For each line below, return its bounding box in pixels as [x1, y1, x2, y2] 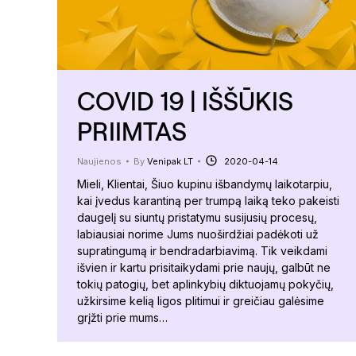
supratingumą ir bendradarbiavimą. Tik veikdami [77, 243, 327, 257]
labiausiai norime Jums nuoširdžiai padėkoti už [77, 226, 319, 241]
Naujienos [77, 155, 122, 167]
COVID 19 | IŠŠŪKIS [77, 84, 293, 116]
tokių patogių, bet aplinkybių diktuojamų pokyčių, [77, 277, 334, 291]
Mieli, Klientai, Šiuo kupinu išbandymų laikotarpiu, [77, 176, 332, 191]
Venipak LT [147, 155, 193, 167]
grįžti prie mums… [77, 310, 168, 324]
